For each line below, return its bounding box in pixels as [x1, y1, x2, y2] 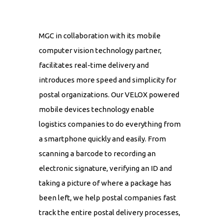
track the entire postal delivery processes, [39, 208, 180, 217]
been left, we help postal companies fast [39, 193, 176, 202]
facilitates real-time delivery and [39, 61, 149, 70]
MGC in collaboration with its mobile [39, 31, 161, 40]
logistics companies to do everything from [39, 120, 181, 129]
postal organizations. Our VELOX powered [39, 90, 179, 99]
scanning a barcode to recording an [39, 149, 156, 158]
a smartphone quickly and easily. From [39, 135, 166, 143]
